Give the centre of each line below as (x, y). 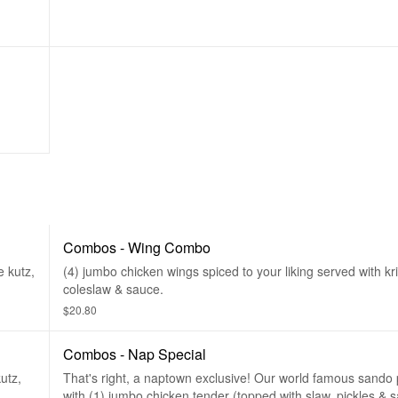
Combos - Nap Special (135, 354)
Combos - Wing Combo (137, 247)
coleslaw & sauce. (113, 289)
